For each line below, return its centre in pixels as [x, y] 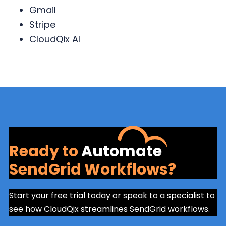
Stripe [45, 24]
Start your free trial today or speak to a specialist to [112, 195]
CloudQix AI [56, 39]
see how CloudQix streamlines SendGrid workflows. [109, 209]
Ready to [45, 151]
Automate [121, 151]
